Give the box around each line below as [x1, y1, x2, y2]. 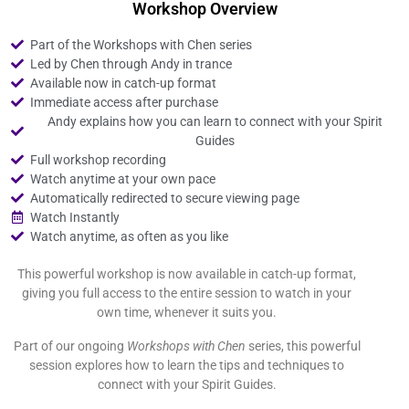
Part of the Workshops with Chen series [29, 37, 252, 52]
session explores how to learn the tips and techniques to [29, 357, 345, 372]
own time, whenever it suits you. [97, 304, 278, 320]
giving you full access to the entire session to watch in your [22, 285, 352, 300]
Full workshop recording [29, 152, 166, 167]
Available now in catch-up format [29, 75, 216, 90]
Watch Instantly [29, 209, 120, 225]
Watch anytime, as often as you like [29, 228, 228, 244]
